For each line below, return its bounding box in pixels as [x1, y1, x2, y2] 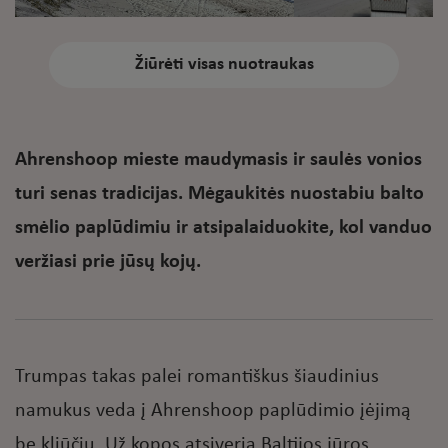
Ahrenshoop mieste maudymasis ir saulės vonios [15, 150, 422, 171]
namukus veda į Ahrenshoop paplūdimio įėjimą [15, 401, 411, 422]
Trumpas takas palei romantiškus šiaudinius [15, 367, 379, 388]
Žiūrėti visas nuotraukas [134, 55, 314, 75]
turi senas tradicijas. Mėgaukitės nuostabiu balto [15, 184, 424, 205]
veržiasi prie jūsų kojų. [15, 252, 201, 273]
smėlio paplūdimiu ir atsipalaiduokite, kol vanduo [15, 218, 432, 239]
